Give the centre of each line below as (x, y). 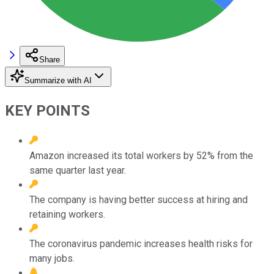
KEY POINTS (47, 110)
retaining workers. (67, 214)
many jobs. (52, 258)
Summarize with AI (58, 80)
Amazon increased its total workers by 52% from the (141, 155)
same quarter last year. (78, 170)
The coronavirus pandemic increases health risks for (141, 243)
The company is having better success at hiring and (139, 199)
